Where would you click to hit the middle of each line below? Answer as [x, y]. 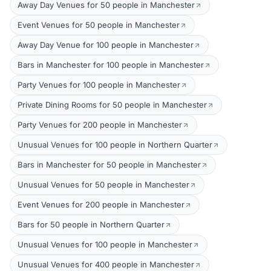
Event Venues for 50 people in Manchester [99, 25]
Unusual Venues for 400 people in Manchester [106, 264]
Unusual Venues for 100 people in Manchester [105, 244]
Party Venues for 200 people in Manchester [100, 125]
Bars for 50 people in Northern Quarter [91, 224]
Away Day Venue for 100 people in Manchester [106, 45]
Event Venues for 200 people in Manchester [101, 204]
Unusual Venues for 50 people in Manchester [103, 184]
